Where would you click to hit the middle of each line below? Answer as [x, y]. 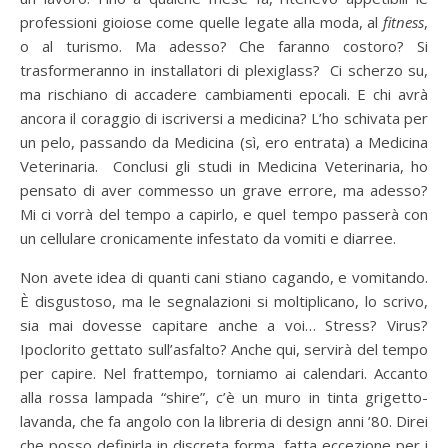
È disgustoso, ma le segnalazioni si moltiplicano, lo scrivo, [224, 300]
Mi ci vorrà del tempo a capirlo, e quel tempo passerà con [224, 213]
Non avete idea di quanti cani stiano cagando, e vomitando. [224, 276]
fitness [403, 21]
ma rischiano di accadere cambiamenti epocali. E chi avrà [224, 93]
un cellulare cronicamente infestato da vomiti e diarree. [208, 237]
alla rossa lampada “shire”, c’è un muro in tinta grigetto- [224, 396]
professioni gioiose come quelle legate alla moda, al [201, 21]
